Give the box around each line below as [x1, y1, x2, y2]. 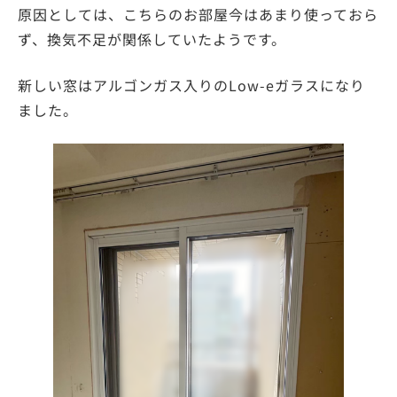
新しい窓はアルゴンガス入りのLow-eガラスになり [18, 74, 365, 96]
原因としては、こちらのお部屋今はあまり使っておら [18, 3, 378, 25]
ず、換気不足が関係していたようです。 [18, 27, 286, 50]
